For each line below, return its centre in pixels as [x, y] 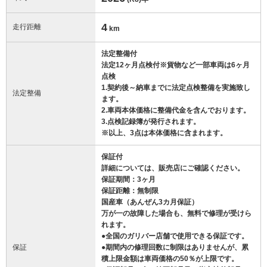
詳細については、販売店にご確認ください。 [173, 168]
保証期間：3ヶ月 [128, 179]
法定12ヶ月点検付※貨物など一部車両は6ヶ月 [176, 65]
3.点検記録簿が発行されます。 [151, 121]
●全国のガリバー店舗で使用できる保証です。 [175, 236]
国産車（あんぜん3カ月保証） [150, 202]
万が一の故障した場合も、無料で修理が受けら [176, 213]
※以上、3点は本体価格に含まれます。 [164, 133]
